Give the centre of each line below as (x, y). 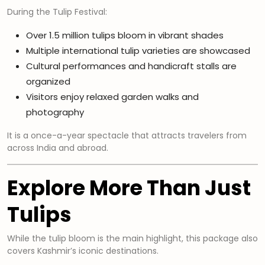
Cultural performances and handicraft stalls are (131, 66)
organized (48, 82)
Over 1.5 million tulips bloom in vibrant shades (125, 35)
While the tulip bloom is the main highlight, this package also (132, 239)
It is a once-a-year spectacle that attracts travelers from (127, 136)
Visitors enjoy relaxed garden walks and (112, 97)
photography (55, 112)
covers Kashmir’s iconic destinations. (83, 251)
